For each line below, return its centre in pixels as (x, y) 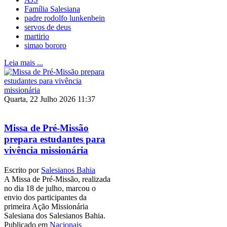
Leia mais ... (24, 63)
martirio (37, 36)
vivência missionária (46, 150)
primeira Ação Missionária (46, 206)
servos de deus (48, 27)
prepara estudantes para (55, 139)
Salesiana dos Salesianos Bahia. (55, 215)
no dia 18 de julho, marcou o (50, 188)
